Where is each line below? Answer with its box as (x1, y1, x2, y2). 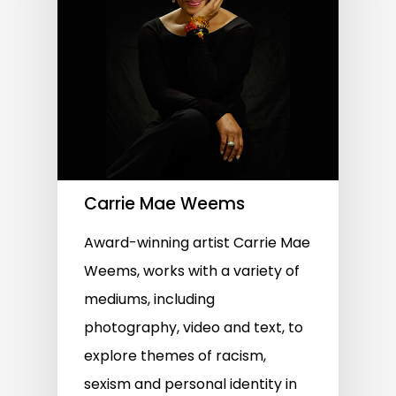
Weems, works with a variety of (84, 260, 300, 281)
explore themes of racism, (84, 345, 266, 366)
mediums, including (84, 288, 215, 309)
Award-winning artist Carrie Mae (84, 232, 310, 253)
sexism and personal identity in (84, 373, 297, 394)
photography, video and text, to (84, 316, 303, 338)
